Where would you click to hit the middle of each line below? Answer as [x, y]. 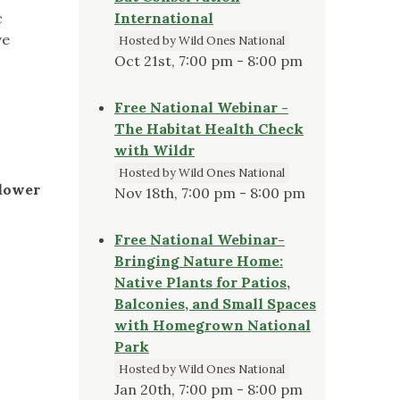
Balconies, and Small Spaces [215, 303]
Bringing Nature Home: [199, 260]
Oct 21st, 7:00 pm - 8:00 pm [208, 60]
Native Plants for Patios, [202, 282]
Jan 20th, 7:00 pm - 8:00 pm [208, 389]
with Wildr [154, 150]
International [164, 17]
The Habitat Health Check [209, 128]
